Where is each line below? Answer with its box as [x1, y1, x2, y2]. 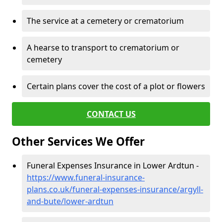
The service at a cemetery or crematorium [27, 15, 184, 26]
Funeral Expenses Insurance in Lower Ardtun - [27, 160, 199, 171]
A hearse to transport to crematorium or [27, 42, 179, 53]
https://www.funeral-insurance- [27, 172, 145, 183]
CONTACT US [86, 109, 136, 119]
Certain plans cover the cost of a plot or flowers [27, 81, 205, 92]
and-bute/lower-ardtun [27, 196, 113, 207]
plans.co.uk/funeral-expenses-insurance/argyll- [27, 184, 203, 195]
